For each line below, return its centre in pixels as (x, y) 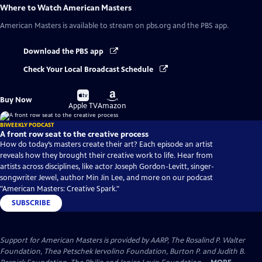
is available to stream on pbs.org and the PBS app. (145, 26)
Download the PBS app (64, 52)
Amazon (112, 106)
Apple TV (83, 106)
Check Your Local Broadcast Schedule (89, 69)
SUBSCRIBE (31, 203)
